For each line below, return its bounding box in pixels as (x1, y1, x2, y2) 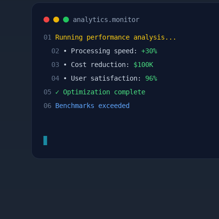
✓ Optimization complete (51, 88, 145, 96)
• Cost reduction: (59, 61, 133, 68)
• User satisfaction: (59, 74, 145, 82)
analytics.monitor (73, 16, 139, 23)
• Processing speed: (59, 47, 141, 55)
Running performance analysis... (51, 33, 176, 41)
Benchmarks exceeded (51, 102, 130, 109)
